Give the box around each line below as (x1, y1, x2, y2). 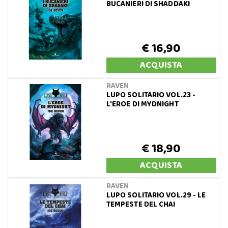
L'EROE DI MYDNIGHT (106, 98, 179, 110)
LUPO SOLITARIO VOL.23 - (106, 89, 196, 101)
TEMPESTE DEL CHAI (106, 198, 176, 211)
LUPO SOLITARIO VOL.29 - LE (106, 189, 206, 202)
